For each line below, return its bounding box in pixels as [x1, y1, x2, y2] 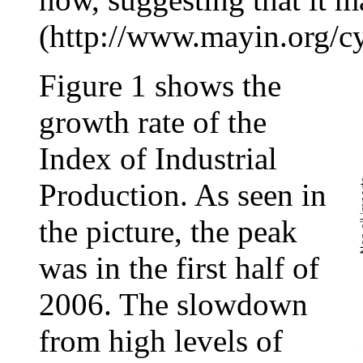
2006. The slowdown [39, 287, 308, 322]
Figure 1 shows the [39, 68, 281, 104]
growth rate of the [39, 105, 267, 140]
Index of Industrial [39, 141, 277, 177]
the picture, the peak [39, 214, 297, 250]
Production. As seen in [39, 177, 327, 213]
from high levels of [39, 323, 283, 359]
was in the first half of [39, 250, 319, 286]
